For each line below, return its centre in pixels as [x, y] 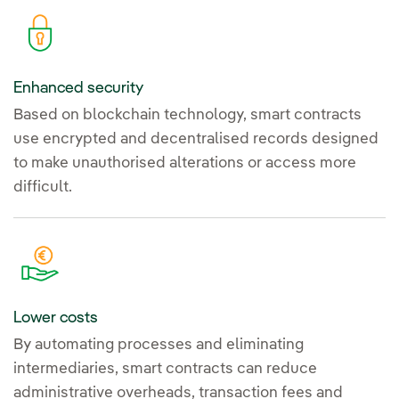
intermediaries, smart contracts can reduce [165, 369]
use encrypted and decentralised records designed [196, 139]
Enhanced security [78, 88]
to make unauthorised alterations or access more [185, 163]
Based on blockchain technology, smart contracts [187, 115]
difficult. [43, 187]
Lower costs [56, 318]
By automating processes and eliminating [159, 345]
